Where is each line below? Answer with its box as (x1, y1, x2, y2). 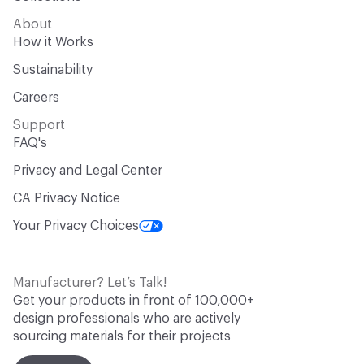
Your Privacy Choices (13, 219, 139, 232)
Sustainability (13, 63, 93, 76)
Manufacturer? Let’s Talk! (13, 276, 167, 289)
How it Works (13, 36, 93, 49)
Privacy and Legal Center (13, 164, 162, 177)
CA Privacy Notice (13, 192, 120, 205)
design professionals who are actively (13, 312, 240, 325)
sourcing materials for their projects (13, 330, 231, 343)
